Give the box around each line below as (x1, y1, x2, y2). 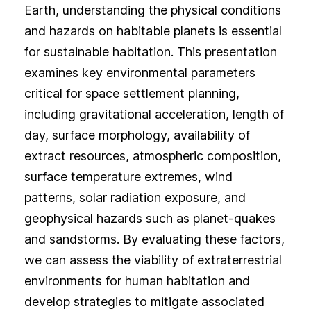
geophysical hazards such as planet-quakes (24, 211, 276, 226)
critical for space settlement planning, (24, 86, 239, 101)
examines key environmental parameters (24, 65, 255, 81)
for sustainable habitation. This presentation (24, 44, 277, 60)
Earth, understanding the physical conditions (24, 3, 281, 18)
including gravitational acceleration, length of (24, 107, 284, 122)
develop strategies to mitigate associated (24, 294, 264, 310)
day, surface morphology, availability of (24, 128, 250, 143)
